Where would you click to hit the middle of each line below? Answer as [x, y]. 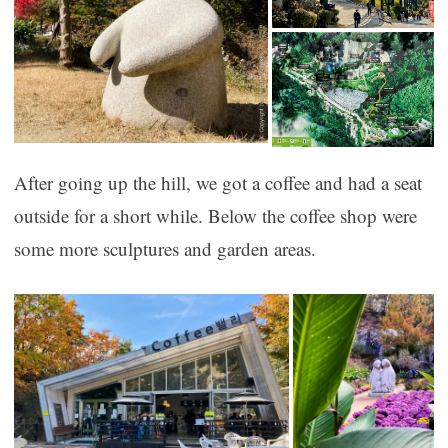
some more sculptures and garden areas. [164, 249]
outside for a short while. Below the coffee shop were [215, 216]
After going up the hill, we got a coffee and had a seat [217, 183]
